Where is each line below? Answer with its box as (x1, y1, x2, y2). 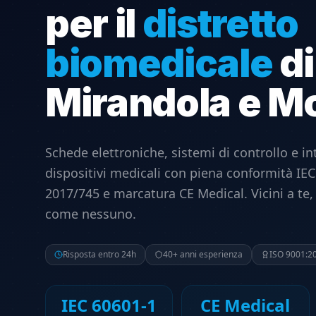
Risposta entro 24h (63, 248, 136, 260)
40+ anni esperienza (163, 248, 243, 260)
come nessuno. (45, 205, 136, 222)
